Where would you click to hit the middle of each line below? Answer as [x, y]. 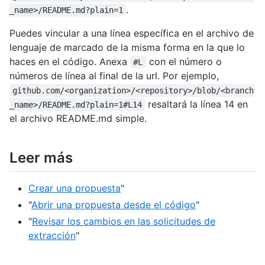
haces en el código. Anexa [70, 62]
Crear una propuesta [75, 188]
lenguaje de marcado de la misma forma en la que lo [127, 47]
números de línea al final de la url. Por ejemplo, [114, 76]
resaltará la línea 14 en [197, 104]
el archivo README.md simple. [78, 118]
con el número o [184, 62]
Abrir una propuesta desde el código [114, 205]
